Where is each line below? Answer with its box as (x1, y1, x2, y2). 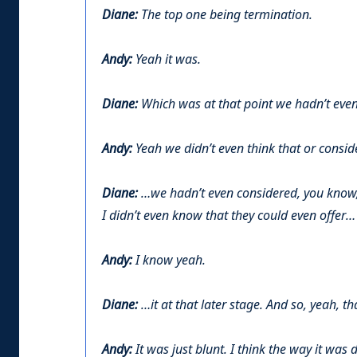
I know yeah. (132, 251, 206, 270)
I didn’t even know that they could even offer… (102, 206, 355, 226)
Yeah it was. (135, 50, 201, 69)
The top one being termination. (138, 6, 312, 25)
